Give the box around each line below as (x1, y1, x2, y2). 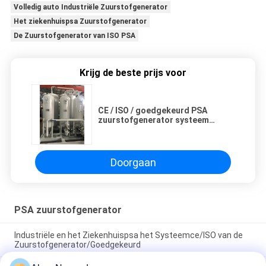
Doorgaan (110, 156, 156, 169)
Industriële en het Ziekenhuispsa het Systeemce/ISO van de (14, 230, 243, 240)
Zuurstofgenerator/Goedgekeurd (14, 239, 141, 249)
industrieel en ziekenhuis (98, 125, 197, 135)
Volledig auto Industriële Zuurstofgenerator (13, 3, 167, 12)
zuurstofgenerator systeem (98, 115, 209, 125)
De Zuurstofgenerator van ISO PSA (13, 31, 135, 40)
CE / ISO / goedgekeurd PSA (98, 106, 207, 116)
